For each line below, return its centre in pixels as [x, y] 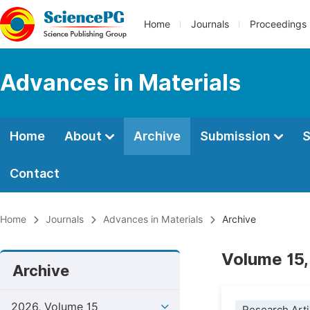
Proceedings [278, 24]
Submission [237, 136]
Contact [35, 173]
